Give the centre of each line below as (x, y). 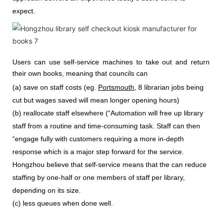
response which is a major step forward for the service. (98, 152)
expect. (24, 11)
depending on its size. (47, 191)
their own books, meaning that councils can (80, 74)
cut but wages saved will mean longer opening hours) (96, 100)
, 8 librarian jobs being (169, 87)
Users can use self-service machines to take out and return (111, 62)
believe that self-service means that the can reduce (127, 165)
